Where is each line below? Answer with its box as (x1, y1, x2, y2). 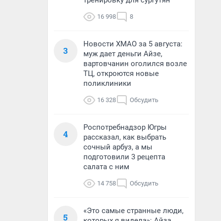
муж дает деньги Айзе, (83, 49, 162, 58)
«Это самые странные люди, (83, 206, 184, 215)
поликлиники (83, 79, 131, 88)
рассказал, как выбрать (83, 133, 166, 142)
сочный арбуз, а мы (83, 143, 152, 151)
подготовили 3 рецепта (83, 152, 165, 161)
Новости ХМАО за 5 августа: (83, 39, 183, 48)
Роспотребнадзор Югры (83, 123, 167, 132)
